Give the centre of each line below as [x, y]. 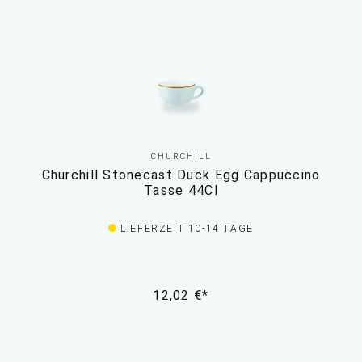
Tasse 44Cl [181, 191]
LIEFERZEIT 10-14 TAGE [187, 229]
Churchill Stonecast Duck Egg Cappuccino [181, 175]
